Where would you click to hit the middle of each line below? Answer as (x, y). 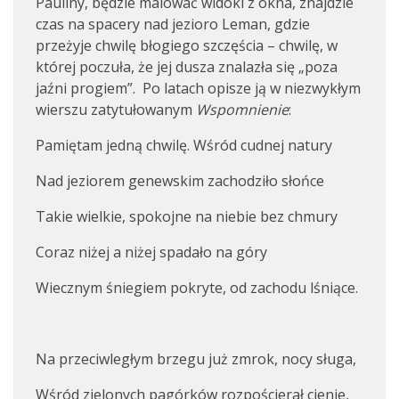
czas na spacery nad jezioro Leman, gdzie (173, 24)
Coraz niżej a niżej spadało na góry (151, 252)
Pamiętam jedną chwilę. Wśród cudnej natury (184, 145)
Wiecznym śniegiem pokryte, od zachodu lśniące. (197, 287)
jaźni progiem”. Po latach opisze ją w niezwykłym (198, 88)
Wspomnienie (242, 109)
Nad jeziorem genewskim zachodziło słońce (180, 180)
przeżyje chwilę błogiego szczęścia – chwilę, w (187, 45)
